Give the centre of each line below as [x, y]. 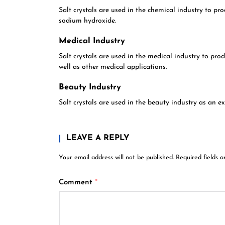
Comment [77, 183]
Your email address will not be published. [116, 158]
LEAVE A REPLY [98, 138]
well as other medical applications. [113, 67]
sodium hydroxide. [87, 21]
